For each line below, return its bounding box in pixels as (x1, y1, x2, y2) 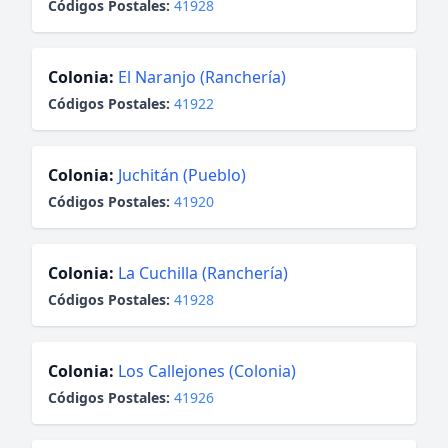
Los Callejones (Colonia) (118, 360, 296, 382)
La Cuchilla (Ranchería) (118, 262, 288, 284)
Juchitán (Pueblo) (118, 164, 246, 186)
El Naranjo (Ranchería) (118, 66, 286, 88)
